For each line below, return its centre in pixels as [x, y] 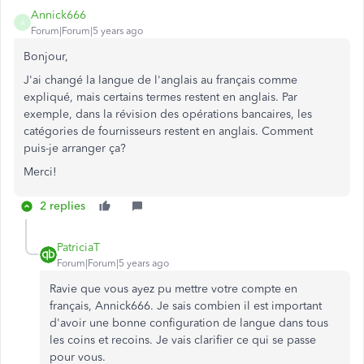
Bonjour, [46, 56]
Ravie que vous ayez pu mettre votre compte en [173, 289]
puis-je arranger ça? [75, 148]
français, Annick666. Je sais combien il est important [186, 306]
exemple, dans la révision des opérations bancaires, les [168, 114]
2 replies [63, 206]
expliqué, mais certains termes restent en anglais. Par [160, 97]
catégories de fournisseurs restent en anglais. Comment [168, 131]
